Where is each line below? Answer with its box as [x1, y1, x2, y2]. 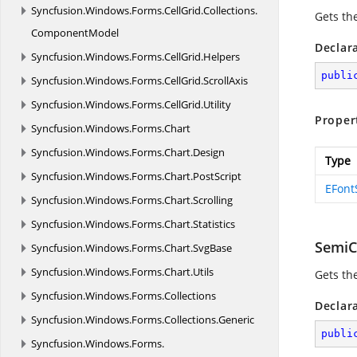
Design [193, 145, 225, 159]
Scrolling [193, 193, 233, 207]
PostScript [193, 169, 241, 183]
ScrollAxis [203, 73, 248, 88]
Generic [218, 312, 254, 327]
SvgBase [193, 241, 232, 255]
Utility [203, 97, 231, 112]
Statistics [193, 217, 235, 231]
